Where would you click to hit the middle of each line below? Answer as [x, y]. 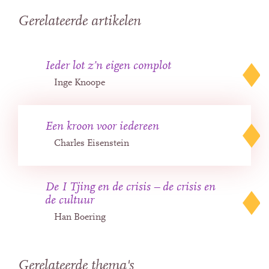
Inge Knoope [80, 83]
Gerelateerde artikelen [80, 22]
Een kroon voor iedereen [102, 127]
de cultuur [70, 201]
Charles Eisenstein [92, 144]
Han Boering [80, 218]
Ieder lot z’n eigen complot [108, 66]
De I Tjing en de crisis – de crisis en [130, 188]
